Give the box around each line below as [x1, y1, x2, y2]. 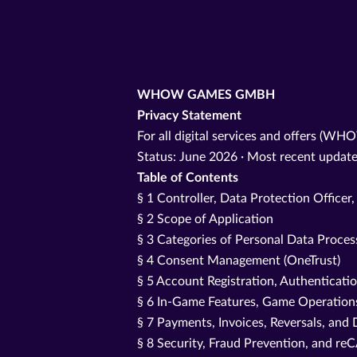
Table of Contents [137, 171, 238, 184]
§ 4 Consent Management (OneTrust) [137, 254, 340, 267]
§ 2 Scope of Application [137, 213, 273, 226]
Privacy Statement [137, 109, 241, 122]
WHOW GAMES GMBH [137, 88, 275, 101]
